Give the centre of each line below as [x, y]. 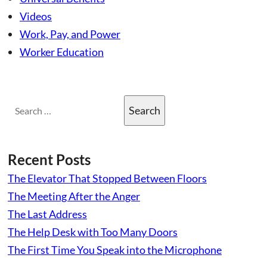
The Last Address [47, 214]
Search [23, 103]
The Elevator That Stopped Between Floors [107, 178]
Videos [36, 16]
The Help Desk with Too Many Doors [93, 232]
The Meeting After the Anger [74, 196]
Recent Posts [49, 159]
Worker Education [62, 52]
